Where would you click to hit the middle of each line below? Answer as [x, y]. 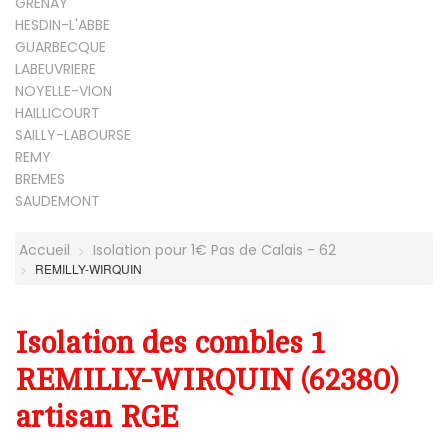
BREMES [40, 179]
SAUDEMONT [57, 201]
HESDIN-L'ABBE [62, 25]
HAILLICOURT [57, 113]
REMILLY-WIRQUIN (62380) [206, 381]
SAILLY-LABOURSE [73, 135]
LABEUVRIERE [55, 69]
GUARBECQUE [60, 47]
